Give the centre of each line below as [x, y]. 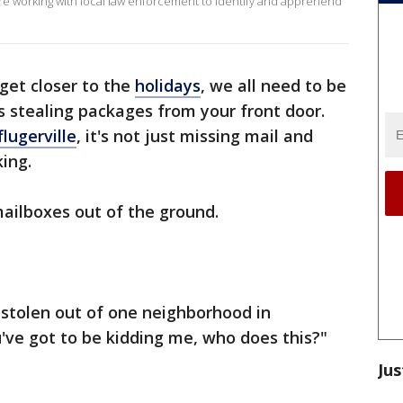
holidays [168, 85]
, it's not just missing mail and [195, 136]
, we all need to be [273, 85]
